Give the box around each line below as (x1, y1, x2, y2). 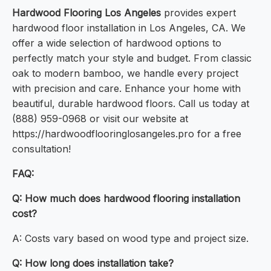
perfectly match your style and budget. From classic (12, 52, 252, 65)
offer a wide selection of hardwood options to (12, 37, 221, 50)
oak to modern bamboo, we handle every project (12, 67, 238, 80)
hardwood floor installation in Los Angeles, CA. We (12, 22, 246, 34)
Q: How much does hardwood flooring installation (12, 192, 240, 205)
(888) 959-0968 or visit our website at (12, 113, 188, 125)
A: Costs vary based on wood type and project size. (12, 232, 249, 245)
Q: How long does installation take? (12, 257, 174, 270)
